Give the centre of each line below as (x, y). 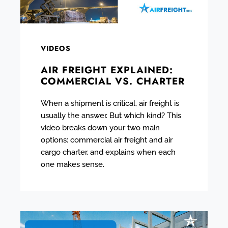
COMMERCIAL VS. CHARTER (113, 81)
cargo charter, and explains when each (108, 152)
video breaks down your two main (100, 127)
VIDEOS (56, 48)
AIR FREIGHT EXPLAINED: (107, 70)
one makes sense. (73, 164)
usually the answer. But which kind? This (111, 115)
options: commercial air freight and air (107, 140)
